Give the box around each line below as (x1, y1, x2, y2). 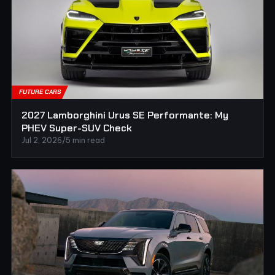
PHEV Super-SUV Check (21, 122, 132, 135)
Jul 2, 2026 (21, 136, 62, 145)
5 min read (66, 136, 105, 145)
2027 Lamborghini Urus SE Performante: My (21, 109, 228, 122)
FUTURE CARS (19, 88, 61, 96)
